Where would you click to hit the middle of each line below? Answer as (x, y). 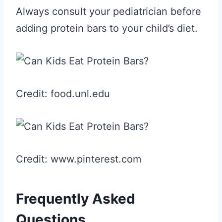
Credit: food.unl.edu (63, 94)
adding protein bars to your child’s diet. (107, 28)
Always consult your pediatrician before (109, 11)
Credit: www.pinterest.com (79, 159)
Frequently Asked (76, 199)
